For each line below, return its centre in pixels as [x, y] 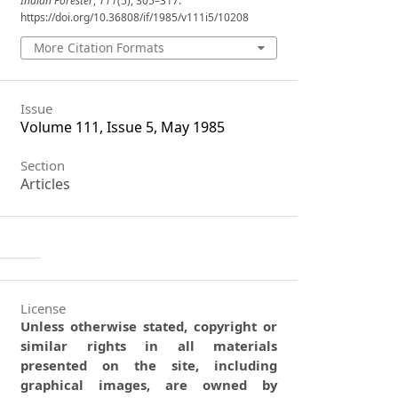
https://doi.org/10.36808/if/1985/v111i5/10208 [135, 17]
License [44, 308]
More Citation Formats [99, 47]
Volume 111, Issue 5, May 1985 [123, 127]
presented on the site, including [149, 365]
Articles [46, 184]
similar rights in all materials [149, 345]
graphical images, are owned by [149, 384]
